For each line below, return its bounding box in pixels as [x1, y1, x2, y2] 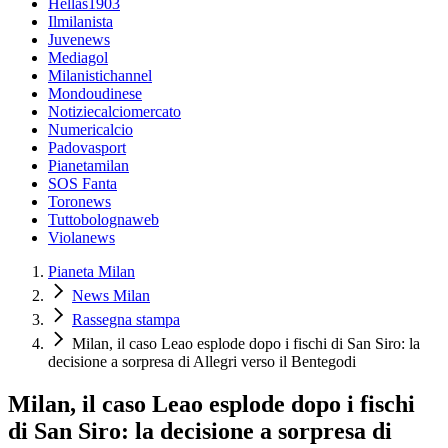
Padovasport [48, 139, 126, 157]
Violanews [48, 229, 115, 247]
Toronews [48, 193, 111, 211]
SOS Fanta [48, 175, 117, 193]
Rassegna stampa [72, 311, 180, 329]
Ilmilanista [48, 13, 113, 31]
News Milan [72, 287, 150, 305]
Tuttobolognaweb [48, 211, 159, 229]
